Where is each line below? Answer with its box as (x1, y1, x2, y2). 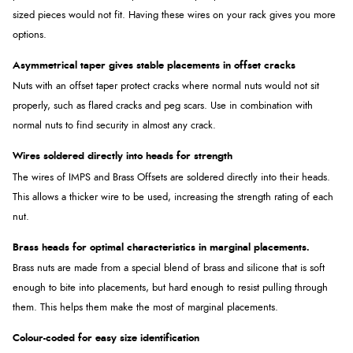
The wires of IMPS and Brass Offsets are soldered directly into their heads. (13, 172, 330, 183)
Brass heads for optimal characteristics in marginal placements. (13, 242, 310, 253)
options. (13, 29, 46, 40)
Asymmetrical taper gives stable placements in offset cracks (13, 60, 295, 71)
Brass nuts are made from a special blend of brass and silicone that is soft (13, 263, 325, 274)
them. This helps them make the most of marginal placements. (13, 303, 278, 314)
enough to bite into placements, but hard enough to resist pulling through (13, 283, 328, 294)
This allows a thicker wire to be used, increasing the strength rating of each (13, 191, 333, 203)
